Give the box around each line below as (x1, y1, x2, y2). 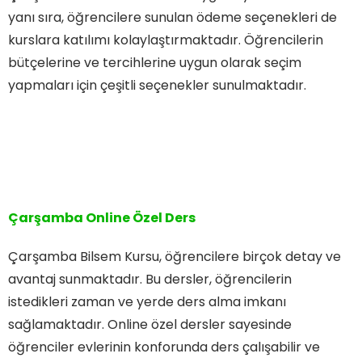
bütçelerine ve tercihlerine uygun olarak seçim (8, 53, 301, 72)
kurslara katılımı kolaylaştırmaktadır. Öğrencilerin (8, 30, 323, 49)
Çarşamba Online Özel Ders (8, 208, 196, 227)
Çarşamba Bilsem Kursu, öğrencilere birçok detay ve (8, 246, 341, 266)
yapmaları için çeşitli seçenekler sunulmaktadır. (8, 75, 306, 95)
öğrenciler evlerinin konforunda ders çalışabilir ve (8, 337, 320, 356)
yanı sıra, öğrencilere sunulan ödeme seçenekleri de (8, 7, 337, 27)
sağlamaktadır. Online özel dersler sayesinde (8, 314, 292, 334)
